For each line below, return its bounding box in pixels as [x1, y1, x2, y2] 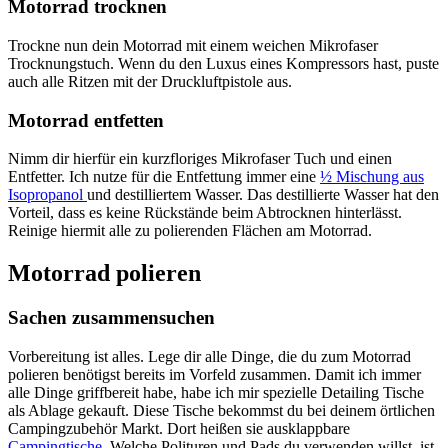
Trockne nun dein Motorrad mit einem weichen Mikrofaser [8, 36, 378, 54]
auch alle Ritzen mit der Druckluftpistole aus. [8, 72, 292, 90]
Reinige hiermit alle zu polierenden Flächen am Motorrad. [8, 222, 372, 240]
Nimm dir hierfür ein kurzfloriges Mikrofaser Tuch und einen [8, 150, 392, 168]
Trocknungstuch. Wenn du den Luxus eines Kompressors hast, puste [8, 54, 439, 72]
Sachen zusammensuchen [8, 307, 215, 329]
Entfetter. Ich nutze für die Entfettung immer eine [8, 168, 320, 186]
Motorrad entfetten [8, 109, 164, 131]
